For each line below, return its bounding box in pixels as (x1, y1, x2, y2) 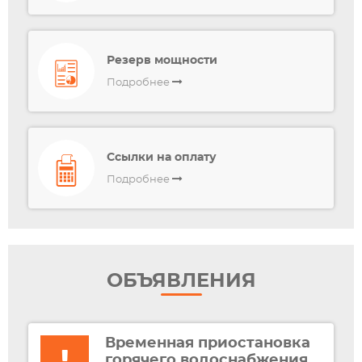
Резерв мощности (107, 54, 217, 66)
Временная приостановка (105, 336, 310, 351)
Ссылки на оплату (107, 151, 217, 163)
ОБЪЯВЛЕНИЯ (106, 271, 256, 291)
